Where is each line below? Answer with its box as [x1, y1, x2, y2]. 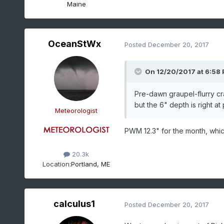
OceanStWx [47, 38, 101, 49]
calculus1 [53, 198, 95, 209]
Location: [42, 159, 71, 168]
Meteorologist [55, 106, 98, 115]
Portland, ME [71, 159, 110, 168]
